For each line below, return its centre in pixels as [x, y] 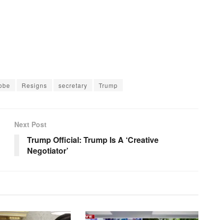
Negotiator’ [48, 150]
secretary [73, 85]
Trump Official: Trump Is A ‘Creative [93, 139]
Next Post [30, 124]
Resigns [34, 85]
